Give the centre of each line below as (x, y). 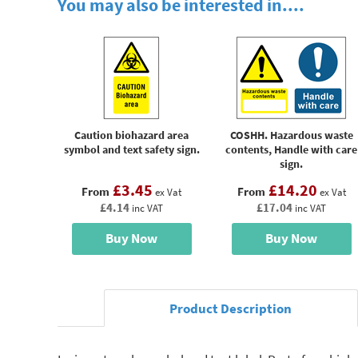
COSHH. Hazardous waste (291, 135)
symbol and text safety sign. (131, 149)
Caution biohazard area (131, 135)
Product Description (231, 308)
